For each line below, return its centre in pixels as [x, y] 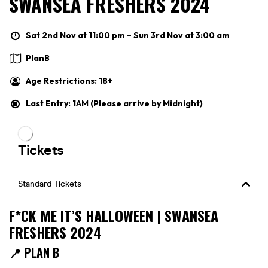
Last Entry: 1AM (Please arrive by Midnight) [114, 103]
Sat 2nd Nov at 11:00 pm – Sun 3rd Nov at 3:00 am [128, 35]
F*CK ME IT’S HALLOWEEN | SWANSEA [114, 215]
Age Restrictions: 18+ [69, 80]
